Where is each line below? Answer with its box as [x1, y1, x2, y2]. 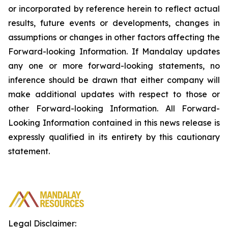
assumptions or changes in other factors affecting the [8, 32, 220, 42]
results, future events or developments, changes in [8, 18, 220, 28]
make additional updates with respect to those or [8, 89, 220, 99]
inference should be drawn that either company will [8, 75, 220, 85]
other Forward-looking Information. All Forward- [8, 103, 220, 113]
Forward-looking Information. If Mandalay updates [8, 46, 220, 56]
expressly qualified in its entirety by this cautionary [8, 132, 220, 142]
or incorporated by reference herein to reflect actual [8, 4, 220, 14]
